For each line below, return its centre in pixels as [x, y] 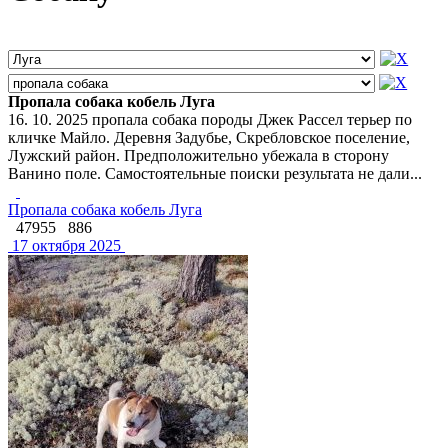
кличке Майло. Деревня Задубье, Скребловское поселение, [209, 137]
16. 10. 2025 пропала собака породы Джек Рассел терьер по [210, 119]
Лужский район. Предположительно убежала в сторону [198, 155]
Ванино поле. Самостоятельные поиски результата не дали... [215, 173]
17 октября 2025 [64, 245]
